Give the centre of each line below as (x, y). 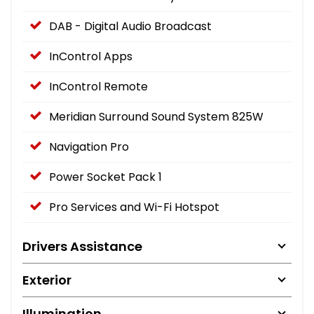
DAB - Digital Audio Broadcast (130, 26)
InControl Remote (98, 86)
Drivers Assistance (82, 246)
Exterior (47, 280)
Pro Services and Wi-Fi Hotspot (134, 207)
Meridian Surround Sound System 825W (156, 116)
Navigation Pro (89, 146)
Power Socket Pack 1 (105, 177)
